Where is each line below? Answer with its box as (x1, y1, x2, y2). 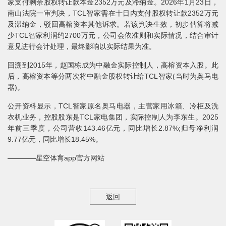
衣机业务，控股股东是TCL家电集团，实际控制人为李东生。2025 (8, 113, 218, 121)
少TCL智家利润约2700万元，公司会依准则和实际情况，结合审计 (8, 31, 218, 39)
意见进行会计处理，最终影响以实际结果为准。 (8, 42, 156, 50)
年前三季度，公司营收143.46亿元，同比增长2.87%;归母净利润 (8, 124, 218, 132)
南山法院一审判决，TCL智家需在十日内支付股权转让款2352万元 (8, 9, 218, 17)
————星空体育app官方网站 (8, 154, 104, 162)
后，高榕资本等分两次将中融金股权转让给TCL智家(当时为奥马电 (8, 72, 218, 80)
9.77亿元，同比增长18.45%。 (8, 135, 102, 143)
